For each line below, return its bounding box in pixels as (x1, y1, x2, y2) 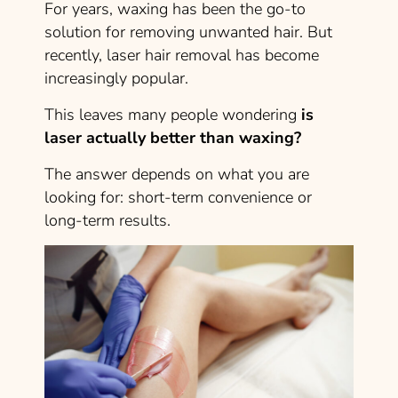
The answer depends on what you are (44, 163, 309, 186)
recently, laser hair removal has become (44, 44, 319, 67)
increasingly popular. (44, 68, 188, 90)
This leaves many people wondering (44, 104, 301, 126)
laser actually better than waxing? (44, 127, 301, 149)
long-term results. (44, 210, 171, 232)
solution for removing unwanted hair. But (44, 21, 332, 44)
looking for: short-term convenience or (44, 187, 312, 209)
